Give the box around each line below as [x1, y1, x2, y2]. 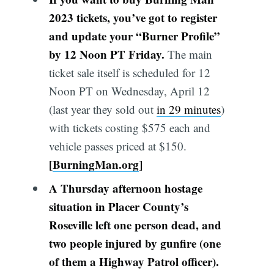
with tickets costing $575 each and [48, 119, 210, 135]
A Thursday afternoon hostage [48, 180, 202, 197]
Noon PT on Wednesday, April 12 [48, 83, 210, 98]
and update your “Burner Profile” [48, 27, 220, 44]
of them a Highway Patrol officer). [48, 253, 219, 270]
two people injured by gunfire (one [48, 235, 221, 252]
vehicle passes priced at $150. [48, 138, 187, 154]
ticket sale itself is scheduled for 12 [48, 64, 210, 80]
